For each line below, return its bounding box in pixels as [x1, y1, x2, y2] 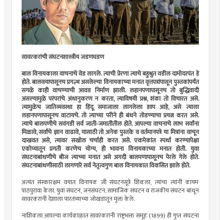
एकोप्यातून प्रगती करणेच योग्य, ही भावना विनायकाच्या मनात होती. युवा [21, 143, 199, 154]
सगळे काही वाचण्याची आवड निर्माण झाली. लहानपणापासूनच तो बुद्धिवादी [21, 85, 199, 96]
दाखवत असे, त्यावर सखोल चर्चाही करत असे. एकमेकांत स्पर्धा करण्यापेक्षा [21, 135, 199, 146]
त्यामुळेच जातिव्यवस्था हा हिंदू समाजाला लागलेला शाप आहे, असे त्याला [21, 102, 199, 112]
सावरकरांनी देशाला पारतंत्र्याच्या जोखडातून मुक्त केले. [21, 193, 135, 204]
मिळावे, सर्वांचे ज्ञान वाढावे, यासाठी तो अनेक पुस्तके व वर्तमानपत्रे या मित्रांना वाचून [21, 127, 199, 137]
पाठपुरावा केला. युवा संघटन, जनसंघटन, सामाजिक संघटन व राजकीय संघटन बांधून [21, 185, 199, 196]
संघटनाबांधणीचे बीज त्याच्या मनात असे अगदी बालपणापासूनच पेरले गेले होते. [21, 152, 199, 163]
